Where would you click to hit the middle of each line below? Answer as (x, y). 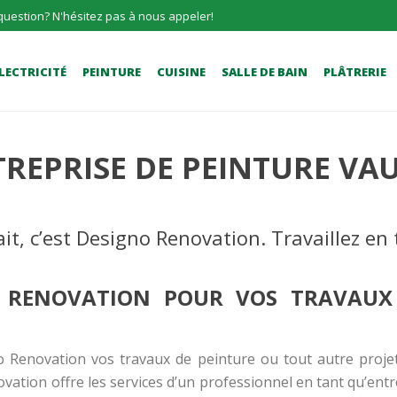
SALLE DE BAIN (265, 72)
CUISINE (181, 72)
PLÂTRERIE (355, 72)
